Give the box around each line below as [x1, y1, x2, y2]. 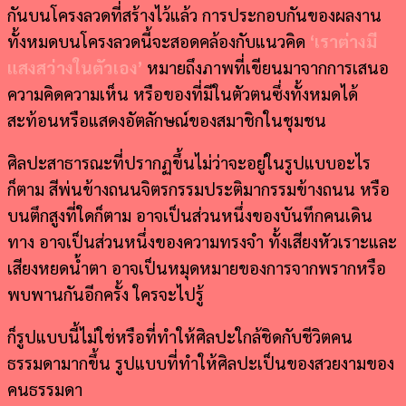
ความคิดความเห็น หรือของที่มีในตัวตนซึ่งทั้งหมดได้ [7, 82, 358, 104]
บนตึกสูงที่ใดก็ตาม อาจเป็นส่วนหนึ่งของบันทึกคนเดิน [7, 203, 372, 226]
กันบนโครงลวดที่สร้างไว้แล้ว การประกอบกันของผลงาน [7, 3, 382, 25]
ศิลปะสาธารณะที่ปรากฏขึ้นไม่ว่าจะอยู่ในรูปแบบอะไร [7, 150, 371, 173]
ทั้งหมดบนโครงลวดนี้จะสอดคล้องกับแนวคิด [7, 29, 310, 52]
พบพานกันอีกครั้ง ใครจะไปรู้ [7, 282, 204, 304]
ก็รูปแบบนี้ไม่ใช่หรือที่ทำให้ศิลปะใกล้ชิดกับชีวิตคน [7, 324, 353, 347]
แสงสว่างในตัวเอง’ [7, 55, 142, 78]
